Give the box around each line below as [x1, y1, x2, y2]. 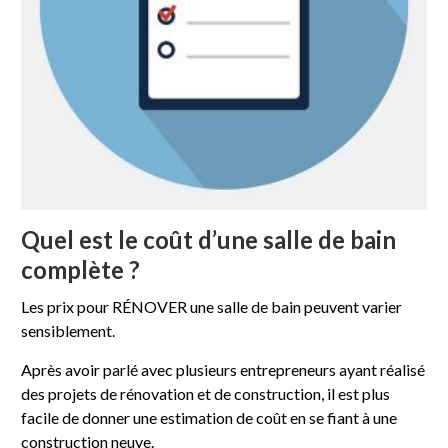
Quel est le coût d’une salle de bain [21, 224, 397, 254]
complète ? [21, 254, 141, 284]
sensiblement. [21, 320, 116, 340]
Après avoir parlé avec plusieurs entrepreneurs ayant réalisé [21, 359, 426, 379]
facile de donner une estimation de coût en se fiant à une [21, 407, 398, 427]
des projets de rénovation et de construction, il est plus [21, 383, 391, 403]
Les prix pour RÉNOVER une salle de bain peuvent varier [21, 296, 403, 316]
